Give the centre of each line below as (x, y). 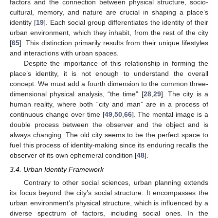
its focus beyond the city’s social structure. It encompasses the (109, 192)
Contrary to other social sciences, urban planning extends (116, 182)
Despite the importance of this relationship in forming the (116, 64)
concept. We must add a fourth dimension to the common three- (109, 84)
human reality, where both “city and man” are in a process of (109, 104)
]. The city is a (185, 94)
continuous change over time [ (57, 115)
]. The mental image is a (170, 115)
